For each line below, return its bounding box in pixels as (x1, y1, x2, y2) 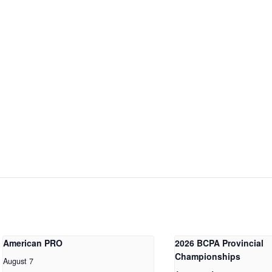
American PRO (2, 236, 63, 249)
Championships (175, 250, 241, 262)
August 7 (2, 255, 33, 267)
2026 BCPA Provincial (175, 236, 264, 249)
